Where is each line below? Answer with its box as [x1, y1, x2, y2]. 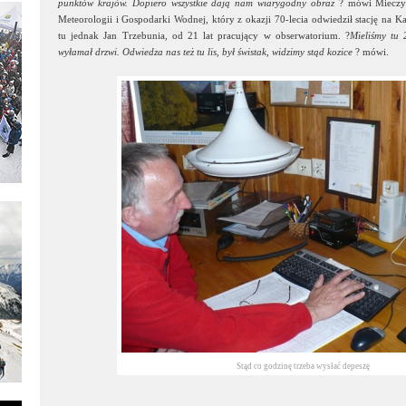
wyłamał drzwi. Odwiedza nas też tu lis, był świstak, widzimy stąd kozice [58, 46, 353, 57]
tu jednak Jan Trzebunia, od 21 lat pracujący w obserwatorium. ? [58, 30, 350, 41]
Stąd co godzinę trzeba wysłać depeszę [236, 362, 370, 371]
